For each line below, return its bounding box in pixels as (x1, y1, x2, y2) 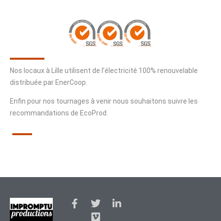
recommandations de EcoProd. (10, 109, 108, 117)
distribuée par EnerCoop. (10, 78, 87, 87)
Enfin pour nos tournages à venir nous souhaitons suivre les (10, 97, 198, 106)
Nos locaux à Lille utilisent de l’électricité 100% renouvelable (10, 67, 198, 75)
